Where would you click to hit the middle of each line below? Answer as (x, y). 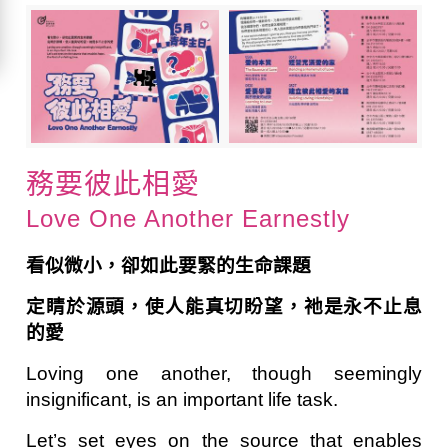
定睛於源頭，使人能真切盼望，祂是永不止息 (224, 306)
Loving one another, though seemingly (224, 373)
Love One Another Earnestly (188, 218)
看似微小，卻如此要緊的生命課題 (169, 265)
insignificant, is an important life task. (182, 399)
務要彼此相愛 (113, 184)
